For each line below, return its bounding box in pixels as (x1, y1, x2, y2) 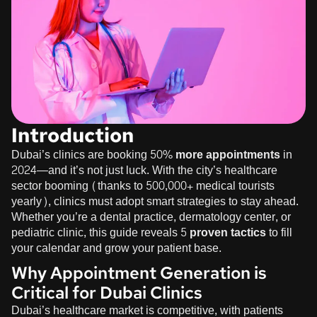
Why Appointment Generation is (11, 261, 267, 284)
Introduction (11, 121, 134, 149)
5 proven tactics (180, 221, 266, 243)
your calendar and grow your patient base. (11, 237, 221, 258)
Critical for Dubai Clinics (11, 281, 202, 304)
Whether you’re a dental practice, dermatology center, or (11, 206, 291, 227)
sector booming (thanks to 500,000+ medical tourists (11, 175, 275, 196)
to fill (266, 221, 292, 243)
